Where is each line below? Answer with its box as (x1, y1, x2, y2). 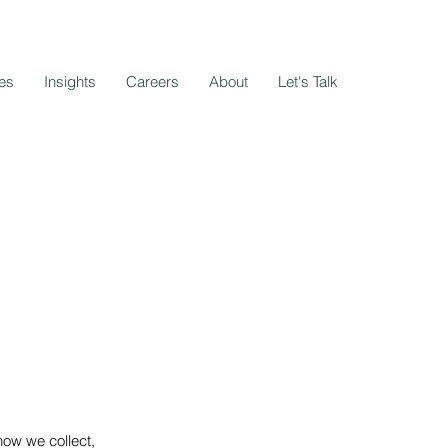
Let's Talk (278, 72, 338, 91)
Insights (44, 72, 96, 91)
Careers (126, 72, 179, 91)
